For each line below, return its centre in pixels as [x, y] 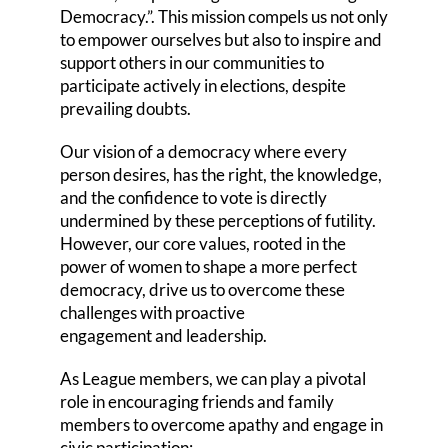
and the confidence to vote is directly [193, 198]
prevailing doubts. [125, 109]
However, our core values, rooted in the [202, 244]
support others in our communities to [191, 63]
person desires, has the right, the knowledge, [220, 175]
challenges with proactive [152, 313]
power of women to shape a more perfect [208, 267]
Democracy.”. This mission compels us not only [223, 17]
